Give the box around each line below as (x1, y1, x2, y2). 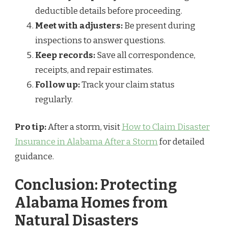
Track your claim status (80, 79, 175, 90)
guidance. (15, 151, 54, 162)
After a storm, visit (46, 122, 122, 133)
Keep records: (35, 49, 95, 61)
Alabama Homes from (15, 193, 167, 212)
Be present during (123, 20, 195, 31)
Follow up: (35, 79, 80, 90)
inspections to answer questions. (35, 35, 165, 46)
